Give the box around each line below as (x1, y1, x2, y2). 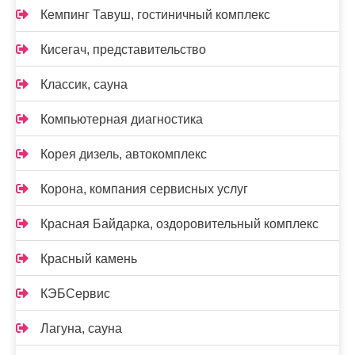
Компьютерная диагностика (40, 113, 203, 127)
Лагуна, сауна (40, 322, 122, 336)
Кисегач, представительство (40, 43, 206, 57)
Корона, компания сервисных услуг (40, 182, 248, 197)
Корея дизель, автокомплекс (40, 147, 207, 162)
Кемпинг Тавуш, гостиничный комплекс (40, 8, 270, 22)
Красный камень (40, 252, 137, 266)
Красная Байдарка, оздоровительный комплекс (40, 217, 319, 231)
